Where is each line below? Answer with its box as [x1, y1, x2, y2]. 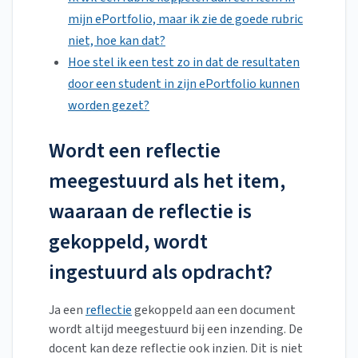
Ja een [49, 301, 86, 320]
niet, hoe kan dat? [68, 32, 165, 50]
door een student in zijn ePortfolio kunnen [68, 75, 300, 93]
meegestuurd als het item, [49, 166, 285, 197]
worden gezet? [68, 97, 149, 115]
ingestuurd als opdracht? [49, 257, 272, 288]
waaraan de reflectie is [49, 197, 252, 227]
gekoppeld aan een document [132, 301, 296, 320]
